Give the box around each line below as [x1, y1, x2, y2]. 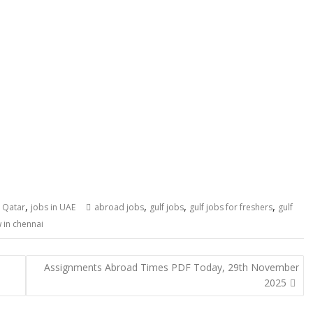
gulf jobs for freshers [189, 201, 272, 213]
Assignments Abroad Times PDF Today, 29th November [43, 260, 299, 274]
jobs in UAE [31, 201, 75, 213]
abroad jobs [94, 201, 144, 213]
